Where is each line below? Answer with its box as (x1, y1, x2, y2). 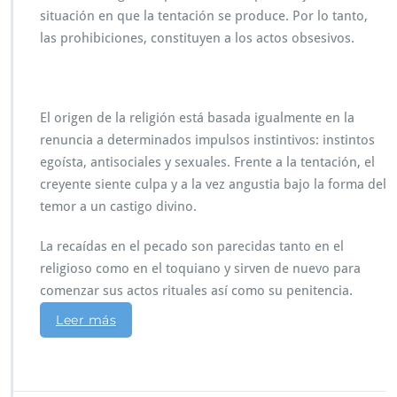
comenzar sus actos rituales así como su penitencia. (40, 283, 353, 300)
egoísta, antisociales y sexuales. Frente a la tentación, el (40, 154, 375, 171)
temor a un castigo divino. (40, 198, 197, 215)
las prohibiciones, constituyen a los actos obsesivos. (40, 30, 354, 47)
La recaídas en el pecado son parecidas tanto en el (40, 238, 344, 255)
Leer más (56, 312, 116, 329)
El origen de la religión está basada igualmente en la (40, 110, 354, 127)
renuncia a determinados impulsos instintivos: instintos (40, 132, 375, 149)
